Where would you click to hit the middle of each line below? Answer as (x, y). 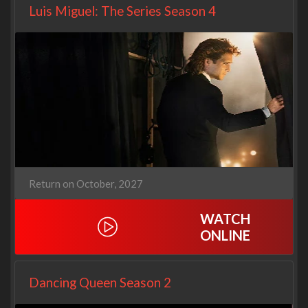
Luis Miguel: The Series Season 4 (122, 11)
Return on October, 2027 (86, 184)
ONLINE (225, 235)
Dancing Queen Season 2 (100, 283)
